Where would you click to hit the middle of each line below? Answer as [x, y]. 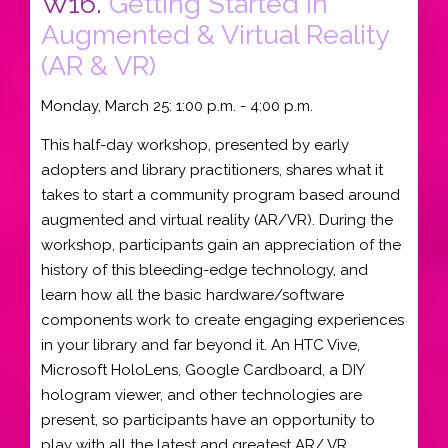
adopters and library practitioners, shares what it [212, 169]
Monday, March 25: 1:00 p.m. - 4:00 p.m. [177, 106]
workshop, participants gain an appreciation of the [221, 244]
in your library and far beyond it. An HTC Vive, [200, 344]
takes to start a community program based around [220, 194]
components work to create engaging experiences [222, 319]
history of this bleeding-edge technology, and [204, 269]
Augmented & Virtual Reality [215, 34]
